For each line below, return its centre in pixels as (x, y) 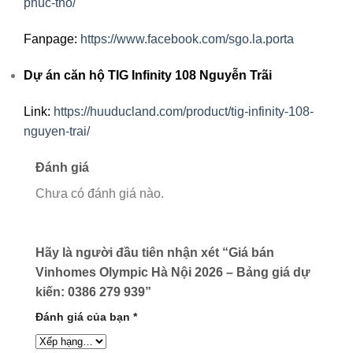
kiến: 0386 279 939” (93, 292)
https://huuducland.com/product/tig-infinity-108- (184, 111)
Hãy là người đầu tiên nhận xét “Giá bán (155, 253)
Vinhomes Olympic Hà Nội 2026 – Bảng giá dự (173, 273)
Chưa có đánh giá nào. (100, 193)
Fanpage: (52, 39)
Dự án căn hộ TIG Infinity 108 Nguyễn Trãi (148, 75)
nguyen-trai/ (57, 131)
